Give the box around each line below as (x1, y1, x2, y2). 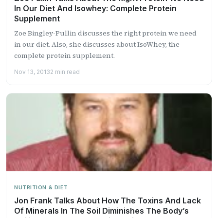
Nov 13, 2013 (14, 68, 50, 75)
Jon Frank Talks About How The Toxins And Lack (14, 195, 201, 205)
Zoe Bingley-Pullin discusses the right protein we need (14, 28, 197, 38)
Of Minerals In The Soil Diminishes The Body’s (14, 205, 189, 216)
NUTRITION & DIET (14, 183, 68, 191)
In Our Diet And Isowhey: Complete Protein (14, 3, 177, 13)
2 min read (50, 68, 80, 75)
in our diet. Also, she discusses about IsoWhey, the (14, 39, 180, 49)
